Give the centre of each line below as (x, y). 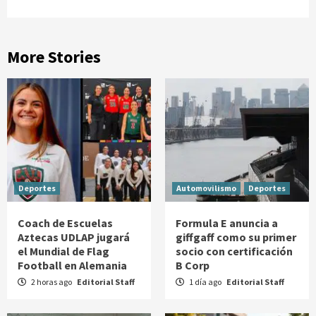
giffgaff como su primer (236, 237)
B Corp (193, 265)
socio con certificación (234, 251)
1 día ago (205, 281)
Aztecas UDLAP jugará (74, 237)
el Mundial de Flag (63, 251)
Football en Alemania (72, 265)
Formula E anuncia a (227, 223)
